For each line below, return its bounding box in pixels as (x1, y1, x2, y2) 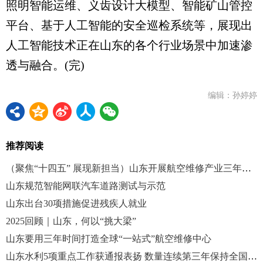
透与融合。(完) (6, 59, 85, 72)
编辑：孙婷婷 (208, 91, 257, 100)
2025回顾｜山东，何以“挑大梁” (6, 216, 136, 227)
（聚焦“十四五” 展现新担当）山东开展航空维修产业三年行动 (242, 163, 251, 174)
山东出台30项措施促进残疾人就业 (6, 198, 147, 209)
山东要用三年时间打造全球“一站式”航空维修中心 (6, 234, 211, 244)
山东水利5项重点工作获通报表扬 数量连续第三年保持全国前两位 (248, 251, 257, 262)
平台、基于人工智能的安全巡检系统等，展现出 (6, 19, 252, 32)
